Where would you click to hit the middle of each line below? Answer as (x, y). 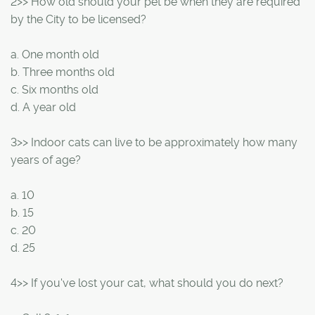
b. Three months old (63, 72)
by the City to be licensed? (78, 19)
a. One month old (55, 54)
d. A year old (43, 107)
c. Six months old (54, 89)
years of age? (46, 160)
